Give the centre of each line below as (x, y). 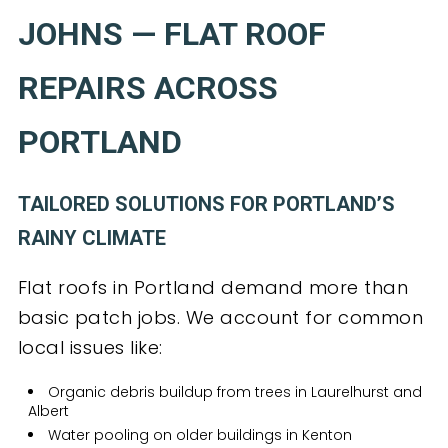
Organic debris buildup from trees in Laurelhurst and (234, 392)
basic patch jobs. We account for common (220, 318)
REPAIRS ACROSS (147, 88)
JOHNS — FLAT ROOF (171, 34)
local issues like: (90, 348)
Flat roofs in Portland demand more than (213, 288)
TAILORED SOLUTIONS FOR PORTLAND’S (206, 204)
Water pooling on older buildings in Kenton (199, 435)
